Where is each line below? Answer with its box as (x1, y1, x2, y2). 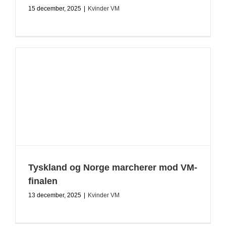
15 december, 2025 (28, 5, 81, 12)
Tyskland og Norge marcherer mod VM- (28, 162, 197, 173)
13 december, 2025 (28, 192, 81, 199)
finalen (28, 176, 58, 186)
